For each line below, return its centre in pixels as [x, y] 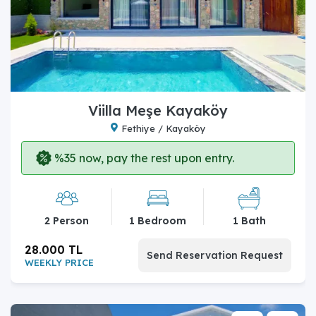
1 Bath [249, 220]
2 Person [67, 220]
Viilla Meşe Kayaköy [158, 110]
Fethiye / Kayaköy [163, 128]
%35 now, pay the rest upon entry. [143, 158]
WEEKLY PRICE [59, 262]
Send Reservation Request [215, 255]
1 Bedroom [158, 220]
